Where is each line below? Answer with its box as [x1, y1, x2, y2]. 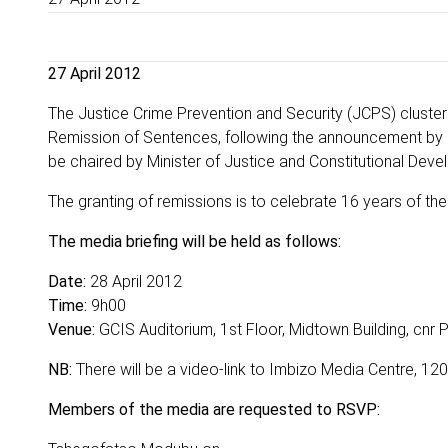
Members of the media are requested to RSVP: [48, 400, 380, 419]
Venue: [48, 320, 95, 339]
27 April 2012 [48, 64, 141, 83]
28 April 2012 [86, 272, 182, 291]
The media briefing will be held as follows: [48, 232, 341, 251]
